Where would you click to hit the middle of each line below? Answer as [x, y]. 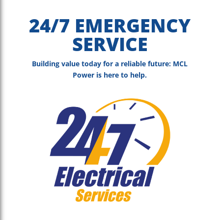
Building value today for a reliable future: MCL [110, 64]
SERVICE [110, 44]
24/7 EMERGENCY [110, 25]
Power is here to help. [110, 75]
